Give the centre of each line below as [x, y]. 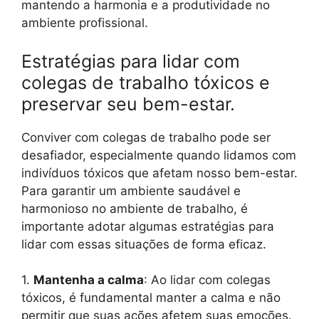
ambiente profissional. [85, 23]
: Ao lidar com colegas [207, 280]
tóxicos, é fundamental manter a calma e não [151, 298]
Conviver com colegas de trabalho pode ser [146, 137]
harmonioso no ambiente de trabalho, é [135, 208]
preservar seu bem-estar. [128, 104]
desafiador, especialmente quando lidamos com [159, 155]
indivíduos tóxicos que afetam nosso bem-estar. [159, 173]
